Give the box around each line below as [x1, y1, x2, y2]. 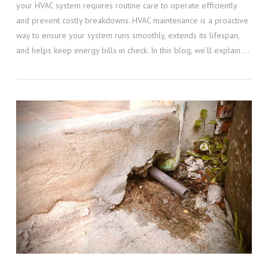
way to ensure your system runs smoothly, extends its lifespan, [16, 29, 239, 41]
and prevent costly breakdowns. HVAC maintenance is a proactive [16, 14, 248, 26]
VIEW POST [111, 151, 157, 161]
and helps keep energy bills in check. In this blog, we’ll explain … [16, 44, 249, 56]
